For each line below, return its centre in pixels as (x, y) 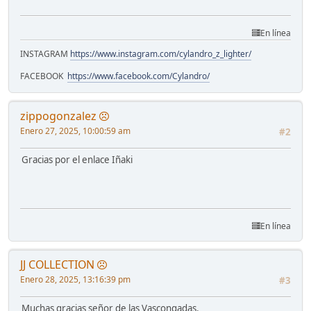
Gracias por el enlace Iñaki (77, 160)
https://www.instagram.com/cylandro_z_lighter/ (161, 54)
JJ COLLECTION (57, 264)
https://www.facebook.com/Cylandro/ (138, 76)
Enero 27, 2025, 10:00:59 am (75, 131)
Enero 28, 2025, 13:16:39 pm (75, 279)
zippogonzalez (58, 116)
